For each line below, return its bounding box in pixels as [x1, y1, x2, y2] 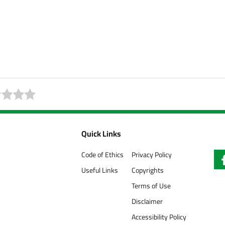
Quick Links [81, 126, 121, 141]
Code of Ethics [81, 148, 124, 161]
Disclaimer [132, 195, 163, 208]
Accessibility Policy [132, 210, 186, 223]
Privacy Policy [132, 148, 172, 161]
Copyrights [132, 164, 164, 177]
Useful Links [81, 164, 118, 177]
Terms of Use [132, 179, 171, 192]
